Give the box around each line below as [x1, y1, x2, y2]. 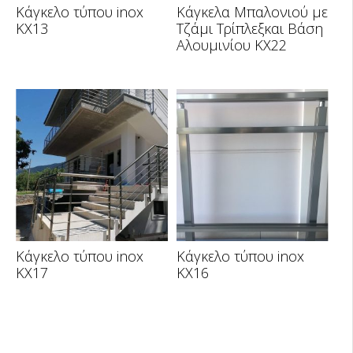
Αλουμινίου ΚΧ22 [176, 35, 287, 54]
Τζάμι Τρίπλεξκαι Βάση [176, 18, 323, 38]
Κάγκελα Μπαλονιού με [176, 2, 328, 21]
